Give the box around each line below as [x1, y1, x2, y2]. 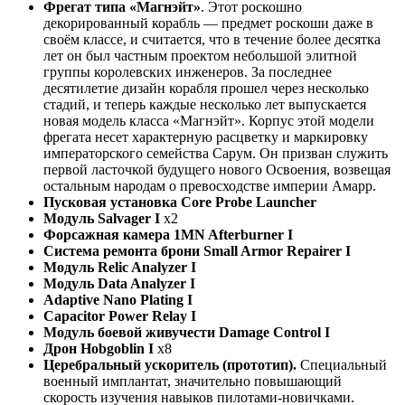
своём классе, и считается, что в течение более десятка [43, 32, 381, 48]
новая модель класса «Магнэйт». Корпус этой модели [43, 113, 374, 129]
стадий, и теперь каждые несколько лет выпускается [43, 97, 366, 113]
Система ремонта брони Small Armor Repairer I [43, 243, 351, 259]
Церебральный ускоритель [43, 357, 222, 373]
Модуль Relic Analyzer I [43, 259, 196, 276]
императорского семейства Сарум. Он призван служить [43, 146, 388, 162]
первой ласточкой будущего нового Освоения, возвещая [43, 162, 391, 178]
